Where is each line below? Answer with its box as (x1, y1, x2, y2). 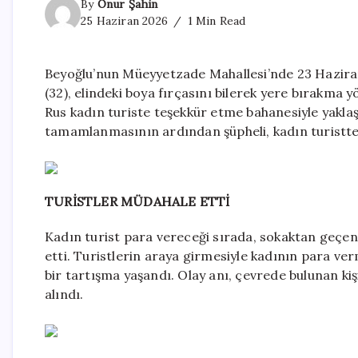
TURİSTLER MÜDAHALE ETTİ (45, 193, 230, 210)
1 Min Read (184, 14, 246, 29)
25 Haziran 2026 (81, 14, 168, 29)
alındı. (45, 286, 84, 303)
